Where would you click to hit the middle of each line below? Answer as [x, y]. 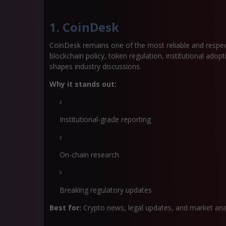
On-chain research [89, 155]
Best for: [65, 208]
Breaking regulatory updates [106, 190]
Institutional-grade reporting [105, 119]
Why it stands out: [83, 84]
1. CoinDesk [84, 27]
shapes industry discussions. [95, 66]
